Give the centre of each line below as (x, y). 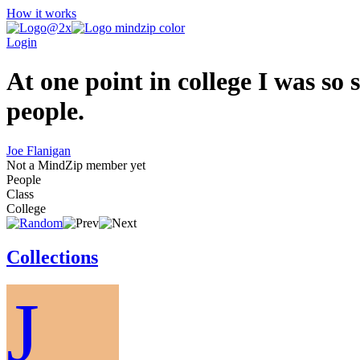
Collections (52, 257)
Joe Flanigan (39, 150)
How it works (41, 13)
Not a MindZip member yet (76, 165)
